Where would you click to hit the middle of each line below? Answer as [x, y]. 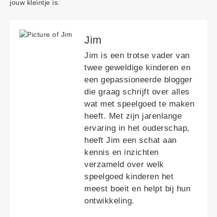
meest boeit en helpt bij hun [137, 189]
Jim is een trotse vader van [137, 56]
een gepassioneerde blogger [138, 80]
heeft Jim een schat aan [131, 140]
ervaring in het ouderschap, [137, 128]
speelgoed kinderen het [129, 177]
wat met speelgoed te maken [139, 104]
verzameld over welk [124, 165]
